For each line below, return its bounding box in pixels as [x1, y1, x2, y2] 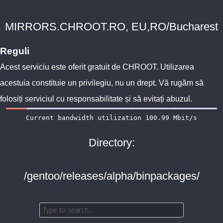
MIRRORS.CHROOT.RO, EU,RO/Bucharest [5, 20, 218, 33]
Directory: [88, 136, 135, 149]
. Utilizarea [156, 63, 194, 71]
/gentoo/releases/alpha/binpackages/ [23, 170, 200, 182]
